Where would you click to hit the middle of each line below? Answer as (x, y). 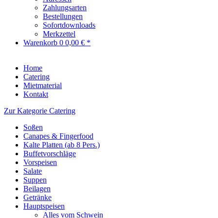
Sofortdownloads (69, 25)
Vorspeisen (40, 162)
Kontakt (36, 94)
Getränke (37, 197)
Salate (33, 171)
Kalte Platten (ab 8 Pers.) (62, 145)
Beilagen (37, 189)
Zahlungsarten (65, 8)
